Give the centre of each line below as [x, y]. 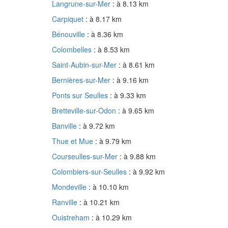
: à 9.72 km [97, 126]
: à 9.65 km [136, 111]
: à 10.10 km [109, 187]
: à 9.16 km [131, 80]
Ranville [66, 202]
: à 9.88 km [138, 156]
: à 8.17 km [104, 19]
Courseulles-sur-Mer [86, 156]
